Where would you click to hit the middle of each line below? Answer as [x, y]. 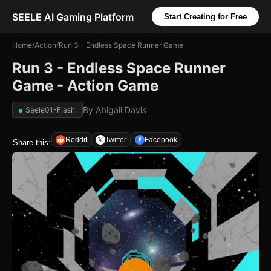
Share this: [32, 142]
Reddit [76, 140]
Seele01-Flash [50, 110]
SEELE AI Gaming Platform [73, 17]
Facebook [161, 140]
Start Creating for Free [205, 17]
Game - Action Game [85, 86]
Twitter [116, 140]
